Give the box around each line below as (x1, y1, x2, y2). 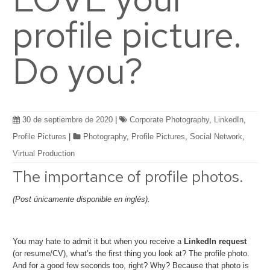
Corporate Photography (130, 115, 210, 124)
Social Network (190, 131, 243, 141)
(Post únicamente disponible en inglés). (13, 195, 151, 204)
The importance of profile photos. (13, 166, 244, 187)
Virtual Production (13, 148, 75, 158)
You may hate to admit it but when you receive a (13, 237, 184, 246)
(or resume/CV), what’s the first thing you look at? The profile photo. (13, 249, 250, 259)
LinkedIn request (184, 237, 247, 246)
